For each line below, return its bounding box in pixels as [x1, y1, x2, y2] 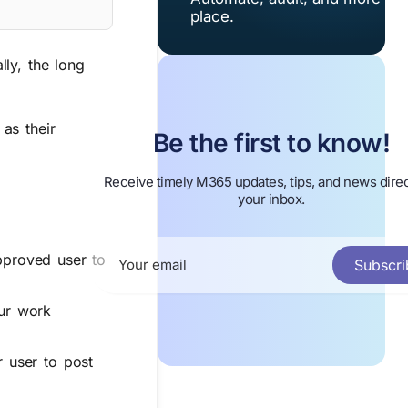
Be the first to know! [152, 127, 391, 158]
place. [190, 6, 234, 25]
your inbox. [238, 189, 305, 208]
